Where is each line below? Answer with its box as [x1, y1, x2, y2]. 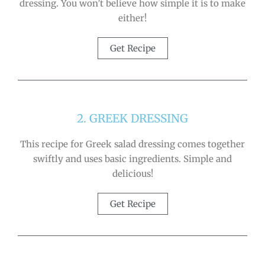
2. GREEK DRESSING [77, 111, 188, 125]
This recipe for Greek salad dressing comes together [20, 138, 245, 150]
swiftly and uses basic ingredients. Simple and [33, 153, 232, 164]
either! [118, 12, 147, 24]
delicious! [112, 167, 153, 179]
